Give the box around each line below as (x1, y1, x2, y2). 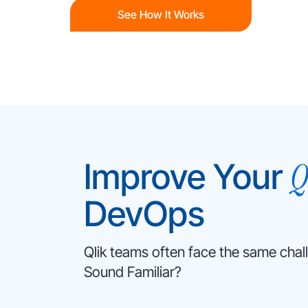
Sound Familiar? (84, 263, 181, 280)
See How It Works (118, 8, 204, 21)
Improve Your (84, 156, 290, 197)
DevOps (84, 193, 205, 234)
